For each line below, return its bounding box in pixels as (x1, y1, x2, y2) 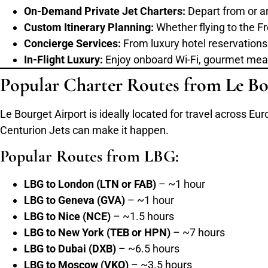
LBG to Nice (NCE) (24, 209, 111, 223)
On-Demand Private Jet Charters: (24, 4, 185, 17)
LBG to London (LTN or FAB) (24, 177, 156, 190)
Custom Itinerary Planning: (24, 20, 154, 33)
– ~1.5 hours (111, 209, 174, 223)
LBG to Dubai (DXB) (24, 242, 116, 255)
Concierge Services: (24, 36, 121, 50)
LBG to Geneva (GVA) (24, 193, 125, 206)
